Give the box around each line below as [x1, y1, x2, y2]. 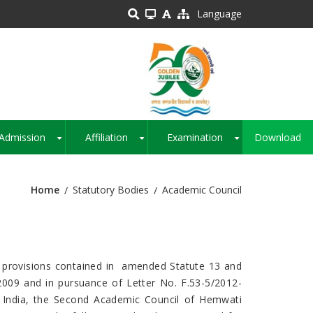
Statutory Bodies [73, 183, 149, 197]
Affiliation [85, 131, 128, 145]
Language [197, 7, 242, 20]
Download [254, 131, 302, 145]
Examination [167, 131, 224, 145]
